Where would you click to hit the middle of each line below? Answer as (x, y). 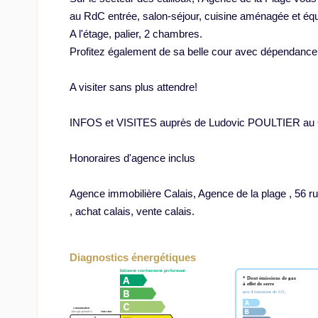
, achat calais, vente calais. (132, 211)
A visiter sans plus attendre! (133, 87)
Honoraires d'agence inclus (132, 158)
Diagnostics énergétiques (133, 257)
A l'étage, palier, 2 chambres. (136, 33)
